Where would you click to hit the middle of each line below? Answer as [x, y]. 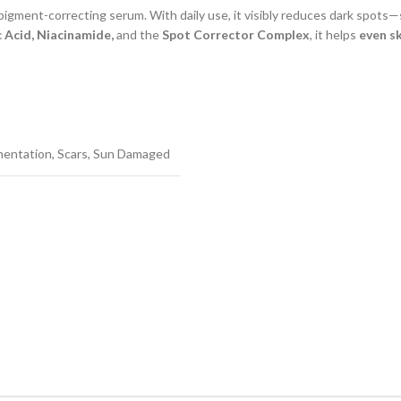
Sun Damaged [132, 154]
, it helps [334, 35]
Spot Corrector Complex [236, 35]
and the [138, 35]
